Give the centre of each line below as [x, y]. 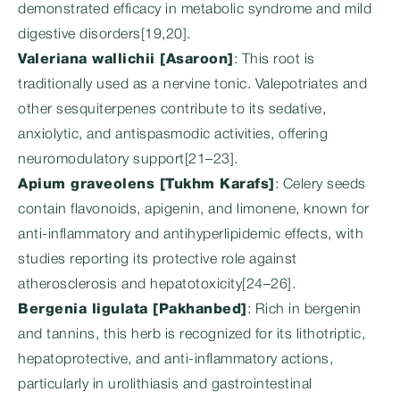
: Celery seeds [320, 185]
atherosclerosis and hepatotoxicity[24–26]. [157, 285]
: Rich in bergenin [304, 310]
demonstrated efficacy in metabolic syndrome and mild [195, 10]
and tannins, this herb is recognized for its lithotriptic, [192, 335]
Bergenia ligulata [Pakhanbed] [133, 310]
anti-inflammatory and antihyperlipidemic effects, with [191, 235]
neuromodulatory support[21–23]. [128, 160]
